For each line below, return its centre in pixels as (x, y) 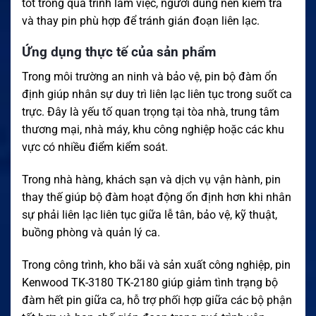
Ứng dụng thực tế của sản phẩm (119, 52)
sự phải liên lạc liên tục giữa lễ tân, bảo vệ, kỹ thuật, (150, 214)
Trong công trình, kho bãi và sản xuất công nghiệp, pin (156, 265)
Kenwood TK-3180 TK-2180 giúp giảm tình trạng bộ (150, 282)
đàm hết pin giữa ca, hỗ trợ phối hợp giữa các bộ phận (157, 300)
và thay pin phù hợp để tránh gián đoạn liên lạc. (141, 20)
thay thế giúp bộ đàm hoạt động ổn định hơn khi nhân (157, 197)
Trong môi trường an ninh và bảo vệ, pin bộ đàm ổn (150, 76)
